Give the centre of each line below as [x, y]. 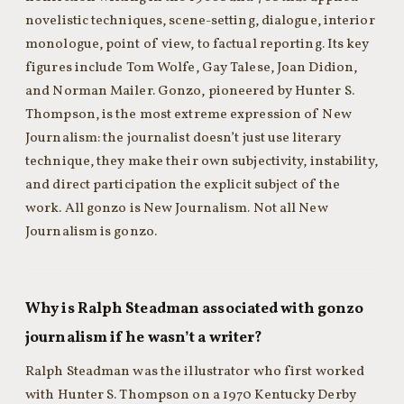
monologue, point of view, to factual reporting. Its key [197, 44]
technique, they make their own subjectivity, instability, [202, 161]
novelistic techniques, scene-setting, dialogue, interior [200, 21]
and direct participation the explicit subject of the [183, 185]
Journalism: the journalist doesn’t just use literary [184, 138]
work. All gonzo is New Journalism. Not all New [177, 208]
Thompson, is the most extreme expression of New [188, 115]
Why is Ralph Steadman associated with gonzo [195, 309]
